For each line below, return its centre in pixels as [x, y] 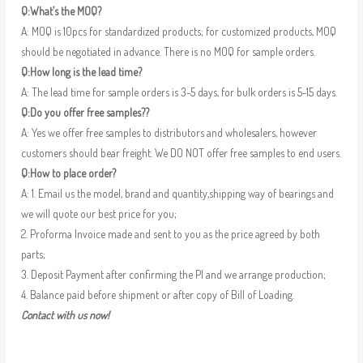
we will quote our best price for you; [98, 213]
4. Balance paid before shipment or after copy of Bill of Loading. [157, 294]
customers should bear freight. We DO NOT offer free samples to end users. [181, 152]
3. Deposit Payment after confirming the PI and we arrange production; [173, 274]
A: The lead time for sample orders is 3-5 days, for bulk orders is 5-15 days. [179, 92]
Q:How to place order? [68, 173]
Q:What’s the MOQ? [61, 11]
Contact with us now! [65, 314]
